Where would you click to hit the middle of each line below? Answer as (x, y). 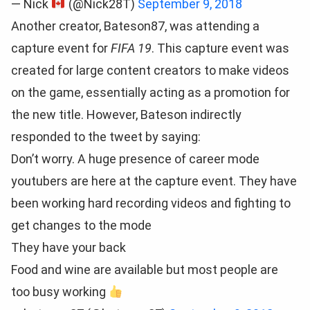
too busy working (60, 292)
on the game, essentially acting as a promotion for (151, 92)
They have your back (69, 247)
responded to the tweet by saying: (106, 137)
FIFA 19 (131, 48)
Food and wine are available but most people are (145, 270)
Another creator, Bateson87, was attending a (135, 26)
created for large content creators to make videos (150, 70)
